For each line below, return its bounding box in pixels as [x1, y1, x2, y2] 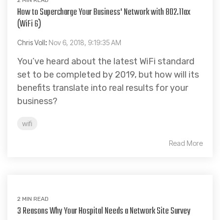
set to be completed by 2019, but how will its [17, 69, 199, 80]
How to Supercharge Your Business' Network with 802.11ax [17, 5, 191, 20]
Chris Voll [17, 38, 45, 47]
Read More [169, 138, 203, 147]
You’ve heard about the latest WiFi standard [17, 55, 194, 67]
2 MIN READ [17, 195, 49, 202]
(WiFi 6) [17, 17, 41, 31]
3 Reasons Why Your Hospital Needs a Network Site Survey [17, 204, 191, 219]
